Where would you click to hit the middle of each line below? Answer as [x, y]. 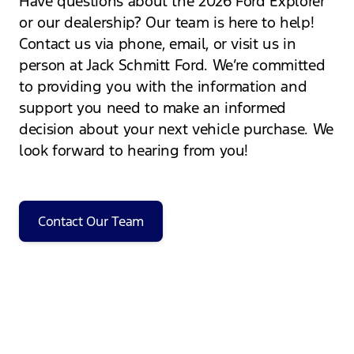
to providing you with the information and [163, 87]
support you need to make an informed [153, 108]
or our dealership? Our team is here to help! [167, 23]
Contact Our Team [91, 222]
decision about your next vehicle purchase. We [176, 129]
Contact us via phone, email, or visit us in [158, 44]
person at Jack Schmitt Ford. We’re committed [172, 65]
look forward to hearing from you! [134, 151]
